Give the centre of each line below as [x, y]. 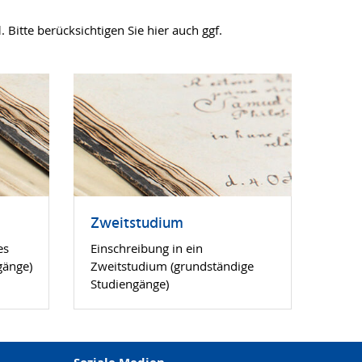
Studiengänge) [130, 283]
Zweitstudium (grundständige [172, 265]
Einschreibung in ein [147, 248]
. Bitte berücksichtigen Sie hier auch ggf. [112, 30]
